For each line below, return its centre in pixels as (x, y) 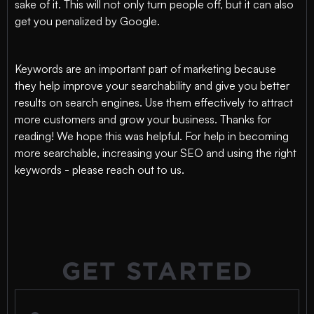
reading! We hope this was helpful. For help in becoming (152, 136)
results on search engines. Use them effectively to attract (154, 102)
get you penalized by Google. (87, 21)
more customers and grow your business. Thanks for (143, 119)
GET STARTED (157, 270)
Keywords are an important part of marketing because (145, 69)
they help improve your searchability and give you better (152, 86)
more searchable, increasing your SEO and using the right (156, 153)
